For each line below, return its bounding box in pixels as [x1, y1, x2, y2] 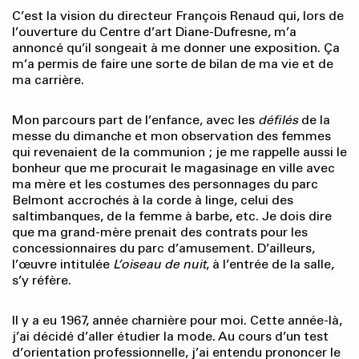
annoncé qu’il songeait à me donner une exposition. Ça [12, 40, 340, 56]
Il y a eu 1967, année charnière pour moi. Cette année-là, [12, 313, 342, 329]
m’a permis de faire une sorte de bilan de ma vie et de [12, 56, 333, 72]
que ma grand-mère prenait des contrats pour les [12, 224, 308, 240]
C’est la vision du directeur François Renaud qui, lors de [12, 8, 344, 24]
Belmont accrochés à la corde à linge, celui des [12, 192, 293, 208]
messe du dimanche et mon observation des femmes [12, 128, 331, 144]
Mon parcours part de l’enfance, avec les [12, 112, 258, 128]
